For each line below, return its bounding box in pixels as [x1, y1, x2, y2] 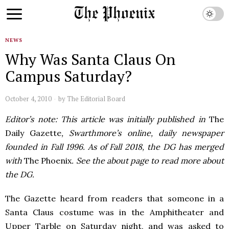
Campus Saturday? [5, 66, 132, 86]
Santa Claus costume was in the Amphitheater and [5, 207, 224, 217]
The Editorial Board [67, 94, 125, 103]
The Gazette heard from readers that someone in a [5, 193, 224, 203]
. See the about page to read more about [72, 155, 224, 166]
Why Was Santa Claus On [5, 49, 175, 70]
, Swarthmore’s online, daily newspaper [61, 128, 224, 138]
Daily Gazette [5, 128, 62, 138]
